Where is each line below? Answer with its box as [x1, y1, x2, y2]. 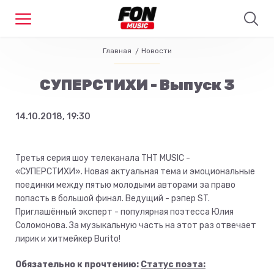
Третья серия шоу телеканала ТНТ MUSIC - [15, 153, 190, 163]
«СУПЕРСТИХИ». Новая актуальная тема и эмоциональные [15, 166, 255, 177]
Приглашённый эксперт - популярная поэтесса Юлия [15, 207, 234, 217]
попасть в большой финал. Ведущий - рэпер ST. [15, 193, 210, 204]
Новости [141, 46, 172, 55]
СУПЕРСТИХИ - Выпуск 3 [39, 76, 235, 94]
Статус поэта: [141, 259, 206, 270]
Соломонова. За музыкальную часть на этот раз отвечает [15, 220, 256, 231]
